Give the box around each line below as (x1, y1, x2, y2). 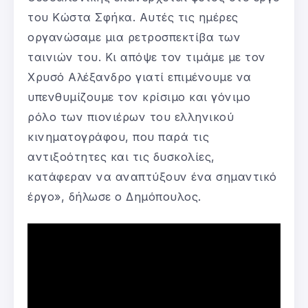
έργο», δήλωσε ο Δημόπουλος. (27, 189, 201, 203)
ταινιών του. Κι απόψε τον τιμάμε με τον (27, 49, 266, 64)
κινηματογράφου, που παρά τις (27, 129, 209, 144)
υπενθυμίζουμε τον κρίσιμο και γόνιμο (27, 89, 250, 104)
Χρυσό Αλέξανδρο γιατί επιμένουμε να (27, 69, 252, 84)
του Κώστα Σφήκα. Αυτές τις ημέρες (27, 10, 239, 24)
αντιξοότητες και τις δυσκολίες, (27, 149, 215, 164)
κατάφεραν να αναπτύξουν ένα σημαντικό (27, 169, 277, 184)
